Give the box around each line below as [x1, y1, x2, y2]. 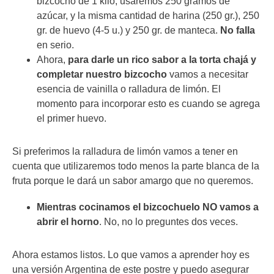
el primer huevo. [37, 113, 109, 124]
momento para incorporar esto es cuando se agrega [37, 98, 260, 109]
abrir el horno [37, 216, 99, 227]
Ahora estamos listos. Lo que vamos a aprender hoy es [12, 249, 250, 260]
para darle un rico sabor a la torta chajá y [68, 54, 256, 65]
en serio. [37, 39, 74, 50]
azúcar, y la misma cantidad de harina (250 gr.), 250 [37, 10, 259, 21]
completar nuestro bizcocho [37, 68, 167, 80]
